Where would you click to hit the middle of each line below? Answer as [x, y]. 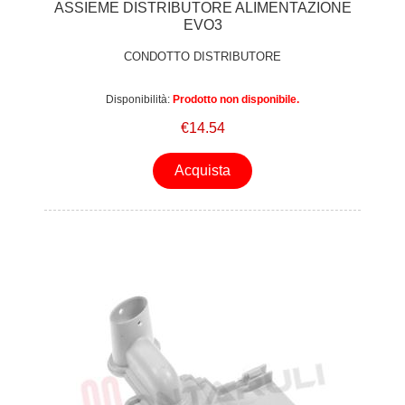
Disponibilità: [138, 99]
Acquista [202, 171]
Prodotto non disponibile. [236, 99]
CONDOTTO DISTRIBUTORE [202, 57]
